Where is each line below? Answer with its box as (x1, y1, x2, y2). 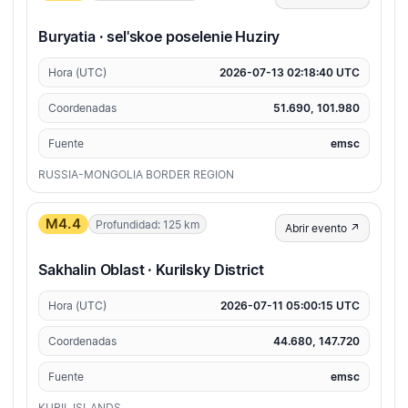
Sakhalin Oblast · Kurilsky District (38, 260, 264, 280)
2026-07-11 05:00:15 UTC (220, 299, 360, 313)
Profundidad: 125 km (95, 217, 199, 231)
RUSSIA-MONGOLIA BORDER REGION (38, 168, 234, 182)
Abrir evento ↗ (285, 221, 360, 236)
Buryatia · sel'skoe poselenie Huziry (38, 27, 280, 46)
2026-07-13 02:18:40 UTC (219, 66, 360, 80)
